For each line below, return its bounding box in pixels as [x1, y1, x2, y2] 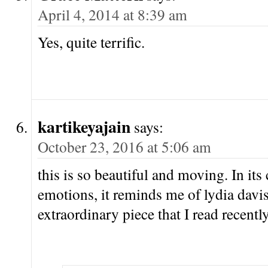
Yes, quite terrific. [38, 31, 145, 52]
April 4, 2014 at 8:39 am [38, 4, 187, 25]
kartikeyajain [38, 114, 130, 138]
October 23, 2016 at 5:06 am [38, 136, 211, 157]
